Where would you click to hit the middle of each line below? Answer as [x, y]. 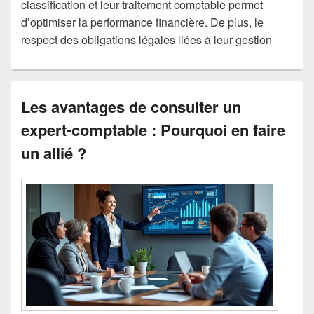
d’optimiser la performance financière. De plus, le [142, 22]
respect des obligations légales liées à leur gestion [146, 39]
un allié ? [54, 152]
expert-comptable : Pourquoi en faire [153, 129]
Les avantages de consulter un [131, 106]
